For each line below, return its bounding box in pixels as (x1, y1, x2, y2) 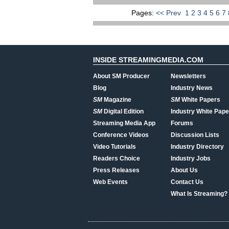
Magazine (102, 96, 131, 103)
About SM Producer (93, 73, 150, 80)
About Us (171, 167, 198, 174)
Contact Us (171, 178, 203, 186)
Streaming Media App (93, 120, 155, 127)
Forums (171, 120, 193, 127)
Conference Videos (93, 131, 149, 139)
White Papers (180, 96, 220, 103)
